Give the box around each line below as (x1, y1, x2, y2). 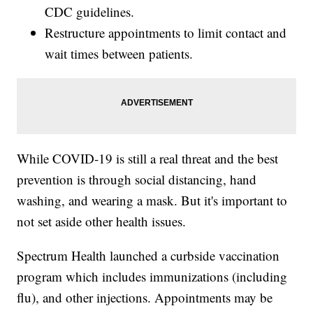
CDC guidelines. (45, 3, 135, 21)
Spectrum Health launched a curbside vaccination (17, 247, 280, 265)
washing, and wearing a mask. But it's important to (17, 191, 288, 210)
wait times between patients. (45, 45, 194, 63)
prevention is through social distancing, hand (17, 170, 257, 189)
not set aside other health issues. (17, 212, 187, 231)
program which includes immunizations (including (17, 268, 288, 286)
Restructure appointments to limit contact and (45, 24, 287, 42)
